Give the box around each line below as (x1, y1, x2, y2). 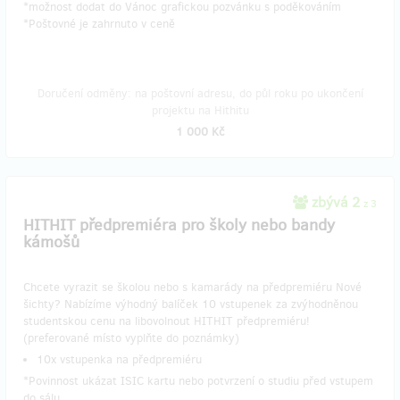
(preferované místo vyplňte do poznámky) (23, 330, 239, 346)
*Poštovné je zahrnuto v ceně (23, 16, 175, 31)
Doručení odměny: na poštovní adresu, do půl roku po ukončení (37, 86, 363, 101)
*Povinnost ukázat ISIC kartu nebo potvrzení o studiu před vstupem (23, 373, 373, 388)
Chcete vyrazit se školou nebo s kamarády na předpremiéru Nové (23, 279, 362, 295)
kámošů (23, 231, 79, 253)
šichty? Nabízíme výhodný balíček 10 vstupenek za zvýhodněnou (23, 296, 358, 312)
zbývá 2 (308, 193, 363, 212)
